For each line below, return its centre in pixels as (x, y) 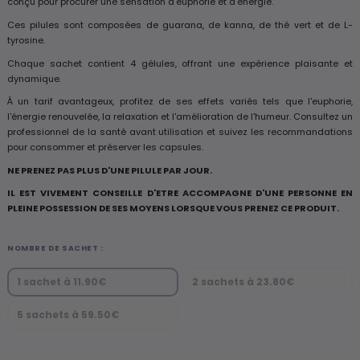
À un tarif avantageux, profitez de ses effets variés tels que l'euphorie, (180, 102)
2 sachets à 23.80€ (243, 281)
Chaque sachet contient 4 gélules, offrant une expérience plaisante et (180, 63)
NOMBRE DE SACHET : (55, 247)
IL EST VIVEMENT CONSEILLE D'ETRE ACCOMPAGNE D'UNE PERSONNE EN (180, 193)
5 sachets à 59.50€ (68, 314)
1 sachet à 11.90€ (61, 281)
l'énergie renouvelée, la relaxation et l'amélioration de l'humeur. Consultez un (180, 117)
